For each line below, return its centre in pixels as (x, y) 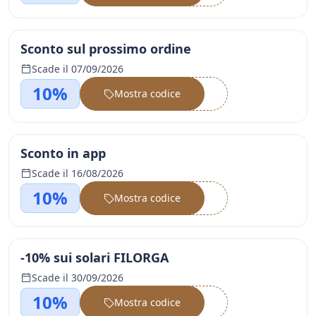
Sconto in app (63, 153)
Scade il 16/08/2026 (78, 173)
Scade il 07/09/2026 (78, 69)
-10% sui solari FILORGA (95, 257)
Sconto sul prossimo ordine (106, 49)
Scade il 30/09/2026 (78, 278)
